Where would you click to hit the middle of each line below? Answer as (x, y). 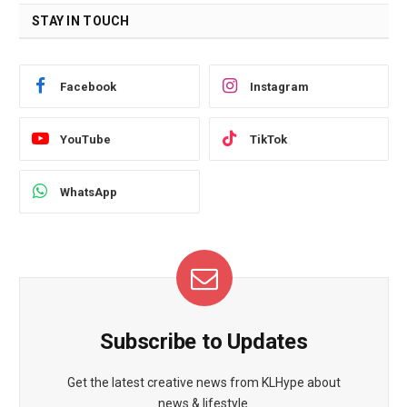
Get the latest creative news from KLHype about (204, 383)
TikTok (268, 139)
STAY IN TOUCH (81, 21)
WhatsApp (89, 192)
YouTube (85, 139)
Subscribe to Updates (204, 342)
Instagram (279, 86)
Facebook (88, 86)
